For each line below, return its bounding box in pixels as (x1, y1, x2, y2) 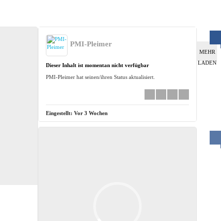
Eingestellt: (46, 110, 74, 116)
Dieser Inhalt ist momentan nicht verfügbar (46, 62, 149, 68)
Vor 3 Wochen (74, 110, 108, 116)
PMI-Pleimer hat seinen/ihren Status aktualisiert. (46, 74, 155, 80)
